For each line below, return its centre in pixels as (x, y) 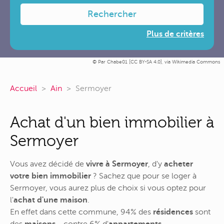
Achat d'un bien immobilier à (112, 122)
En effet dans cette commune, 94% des (81, 212)
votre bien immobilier (50, 176)
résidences (173, 212)
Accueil (23, 88)
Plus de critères (175, 34)
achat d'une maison (50, 200)
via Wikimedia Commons (192, 62)
